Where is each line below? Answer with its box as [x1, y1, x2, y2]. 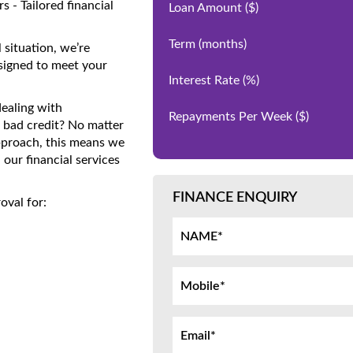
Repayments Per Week [169, 110, 295, 123]
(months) [199, 38, 247, 50]
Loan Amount [169, 2, 245, 14]
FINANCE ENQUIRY [173, 191, 297, 205]
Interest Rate [169, 74, 243, 87]
